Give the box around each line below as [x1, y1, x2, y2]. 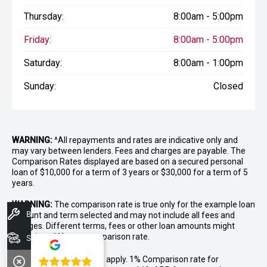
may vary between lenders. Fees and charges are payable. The [12, 145, 246, 156]
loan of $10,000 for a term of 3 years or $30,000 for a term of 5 [12, 167, 248, 177]
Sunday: [24, 80, 56, 92]
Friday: [24, 33, 51, 45]
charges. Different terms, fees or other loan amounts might [12, 221, 235, 231]
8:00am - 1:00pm [173, 57, 243, 69]
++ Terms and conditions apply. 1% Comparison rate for [12, 254, 219, 264]
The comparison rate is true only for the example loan [52, 199, 255, 209]
